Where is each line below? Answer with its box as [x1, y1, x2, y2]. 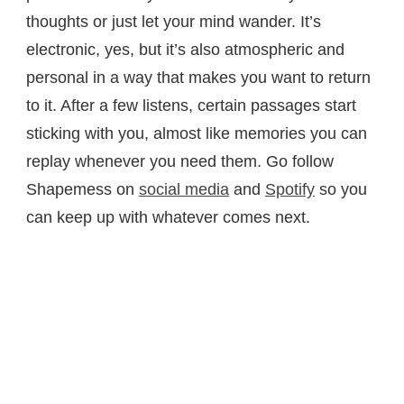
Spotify [265, 180, 315, 199]
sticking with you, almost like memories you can [26, 124, 367, 143]
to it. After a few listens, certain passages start [26, 96, 356, 115]
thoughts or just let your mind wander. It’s [26, 13, 321, 32]
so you [315, 180, 367, 199]
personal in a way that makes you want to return [26, 69, 371, 87]
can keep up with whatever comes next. [26, 208, 310, 227]
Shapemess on [26, 180, 139, 199]
